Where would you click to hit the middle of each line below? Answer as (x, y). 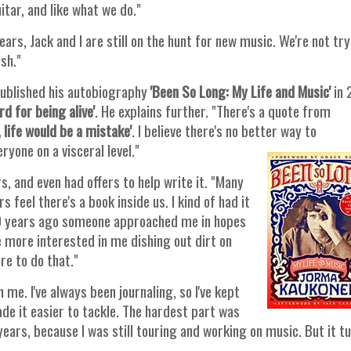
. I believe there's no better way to (224, 130)
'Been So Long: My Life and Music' (241, 91)
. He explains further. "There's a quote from (213, 110)
